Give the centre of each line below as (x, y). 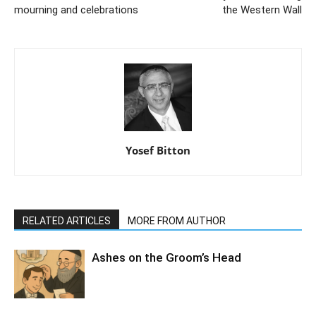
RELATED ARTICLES (67, 221)
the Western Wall (262, 10)
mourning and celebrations (76, 10)
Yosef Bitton (158, 150)
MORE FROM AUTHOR (177, 221)
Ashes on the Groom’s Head (166, 257)
